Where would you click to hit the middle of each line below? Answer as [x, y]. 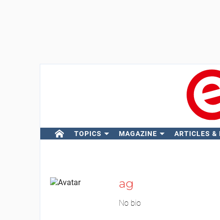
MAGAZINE [138, 134]
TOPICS [88, 134]
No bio [130, 203]
